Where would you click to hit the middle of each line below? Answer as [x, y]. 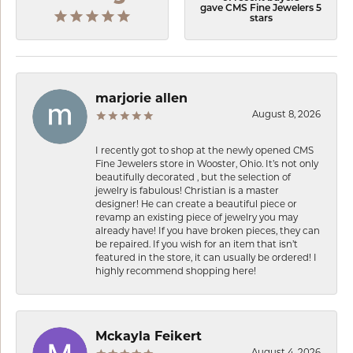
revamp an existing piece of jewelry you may [197, 217]
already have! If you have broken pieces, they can [208, 230]
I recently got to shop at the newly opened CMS [204, 150]
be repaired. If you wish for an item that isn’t [197, 244]
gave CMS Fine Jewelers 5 [261, 8]
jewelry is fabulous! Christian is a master [187, 190]
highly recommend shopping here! [176, 271]
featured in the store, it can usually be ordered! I [206, 257]
